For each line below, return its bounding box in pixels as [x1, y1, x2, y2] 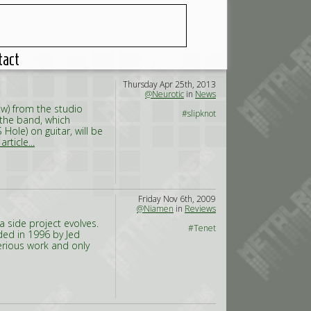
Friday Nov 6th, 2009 [138, 193, 216, 205]
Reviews [185, 203, 216, 215]
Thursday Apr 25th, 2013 [123, 78, 216, 90]
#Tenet [188, 222, 216, 234]
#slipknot [182, 108, 216, 119]
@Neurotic [145, 88, 184, 100]
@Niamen [137, 203, 174, 215]
